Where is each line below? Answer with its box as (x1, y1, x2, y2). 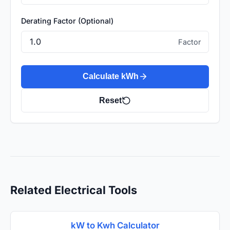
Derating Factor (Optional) (21, 16, 113, 26)
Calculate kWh (82, 72, 139, 81)
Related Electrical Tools (10, 183, 137, 197)
